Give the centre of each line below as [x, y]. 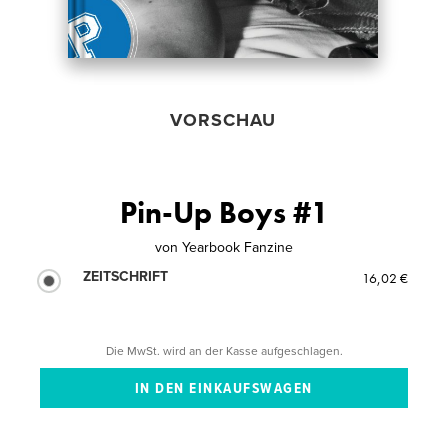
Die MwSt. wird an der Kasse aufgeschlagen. [224, 350]
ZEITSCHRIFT [126, 276]
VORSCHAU [222, 119]
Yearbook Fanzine [237, 247]
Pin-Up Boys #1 [224, 212]
